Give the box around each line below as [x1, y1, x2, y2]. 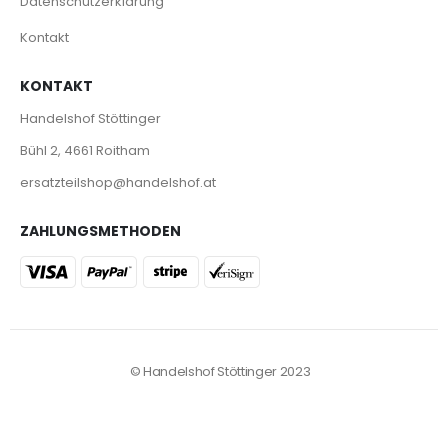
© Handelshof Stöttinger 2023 [129, 362, 311, 382]
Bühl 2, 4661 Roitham [20, 140, 150, 160]
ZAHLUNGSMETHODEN [20, 220, 181, 241]
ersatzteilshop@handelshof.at [20, 172, 216, 192]
